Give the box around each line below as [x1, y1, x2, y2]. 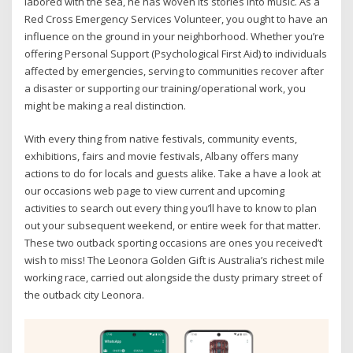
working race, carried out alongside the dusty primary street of [24, 270, 323, 285]
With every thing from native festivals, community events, [24, 132, 298, 147]
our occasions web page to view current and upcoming [24, 184, 285, 199]
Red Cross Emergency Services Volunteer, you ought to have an [24, 11, 329, 26]
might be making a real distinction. [24, 98, 187, 113]
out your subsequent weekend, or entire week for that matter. [24, 218, 321, 233]
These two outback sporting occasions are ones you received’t [24, 236, 323, 251]
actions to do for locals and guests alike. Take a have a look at [24, 166, 321, 181]
